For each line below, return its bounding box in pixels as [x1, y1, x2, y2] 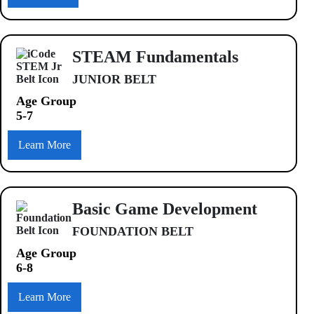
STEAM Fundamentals [72, 47, 238, 66]
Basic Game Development [72, 199, 257, 218]
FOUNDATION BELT [72, 224, 193, 238]
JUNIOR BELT [72, 71, 156, 86]
